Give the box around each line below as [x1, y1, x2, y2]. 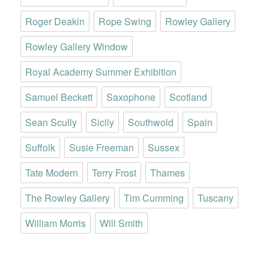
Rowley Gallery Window [25, 40, 128, 54]
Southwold [128, 115, 174, 130]
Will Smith [100, 216, 144, 231]
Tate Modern [25, 166, 79, 180]
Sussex [148, 141, 180, 155]
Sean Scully [25, 115, 77, 130]
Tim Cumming [124, 191, 184, 205]
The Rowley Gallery [25, 191, 110, 205]
